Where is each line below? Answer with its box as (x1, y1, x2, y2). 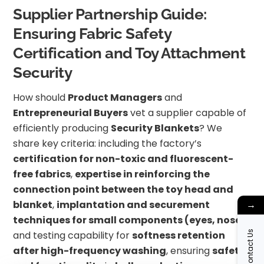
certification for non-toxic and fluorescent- (13, 151, 234, 166)
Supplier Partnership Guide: (13, 5, 207, 24)
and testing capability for (13, 228, 133, 242)
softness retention (132, 228, 226, 242)
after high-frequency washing (13, 243, 167, 258)
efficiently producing (13, 121, 111, 135)
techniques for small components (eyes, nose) (13, 213, 246, 227)
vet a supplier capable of (128, 105, 247, 120)
